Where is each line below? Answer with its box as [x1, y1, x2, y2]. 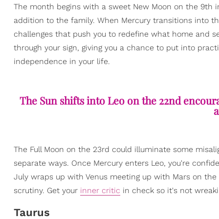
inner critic [80, 186, 120, 196]
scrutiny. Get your [14, 186, 80, 196]
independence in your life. [14, 57, 110, 66]
